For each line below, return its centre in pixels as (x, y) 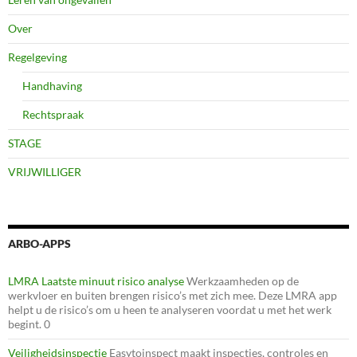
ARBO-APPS (39, 243)
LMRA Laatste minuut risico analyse (96, 280)
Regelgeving (37, 57)
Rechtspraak (53, 114)
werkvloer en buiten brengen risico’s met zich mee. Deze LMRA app (173, 295)
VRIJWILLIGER (45, 171)
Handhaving (52, 85)
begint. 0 (29, 324)
